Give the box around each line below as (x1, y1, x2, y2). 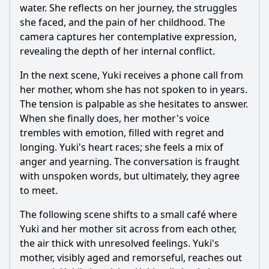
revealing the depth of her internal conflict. (20, 44, 215, 58)
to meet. (20, 184, 58, 197)
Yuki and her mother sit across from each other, (20, 222, 237, 235)
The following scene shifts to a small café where (20, 208, 237, 221)
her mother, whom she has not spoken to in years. (20, 83, 247, 96)
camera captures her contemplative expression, (20, 30, 237, 43)
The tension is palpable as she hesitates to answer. (20, 97, 248, 110)
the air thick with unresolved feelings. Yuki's (20, 237, 219, 250)
